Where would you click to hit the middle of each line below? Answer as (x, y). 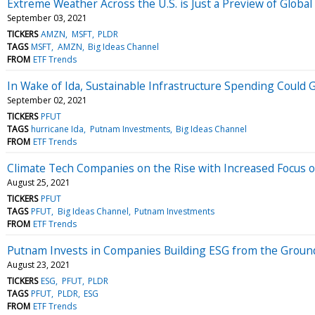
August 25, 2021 (39, 182)
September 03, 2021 (47, 18)
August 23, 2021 (39, 264)
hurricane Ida (58, 129)
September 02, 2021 (47, 100)
